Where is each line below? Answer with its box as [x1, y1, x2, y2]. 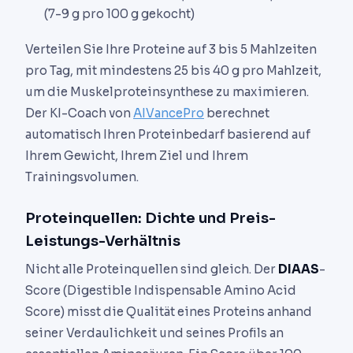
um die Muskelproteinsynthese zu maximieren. [25, 84, 309, 99]
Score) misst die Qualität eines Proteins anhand [25, 303, 312, 319]
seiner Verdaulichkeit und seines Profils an [25, 325, 284, 340]
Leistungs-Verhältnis [25, 231, 180, 250]
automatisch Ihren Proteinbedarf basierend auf [25, 126, 310, 142]
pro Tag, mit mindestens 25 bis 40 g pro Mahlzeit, [25, 62, 321, 78]
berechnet [204, 105, 269, 121]
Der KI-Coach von [25, 105, 133, 121]
